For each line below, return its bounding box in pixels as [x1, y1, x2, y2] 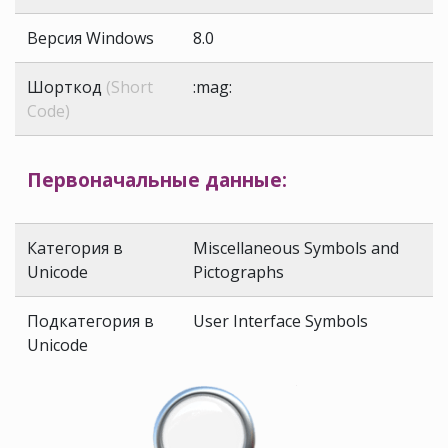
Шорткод [27, 76, 106, 99]
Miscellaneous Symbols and [193, 237, 399, 260]
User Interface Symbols [193, 310, 368, 333]
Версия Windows [27, 27, 154, 50]
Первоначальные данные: [27, 166, 287, 194]
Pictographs [193, 261, 284, 284]
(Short [106, 76, 153, 99]
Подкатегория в [27, 310, 154, 333]
